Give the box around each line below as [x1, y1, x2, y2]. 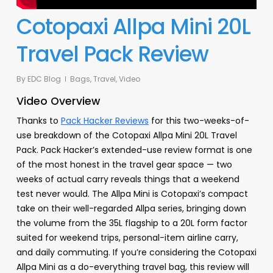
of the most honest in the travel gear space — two [16, 158, 232, 171]
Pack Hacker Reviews [60, 115, 149, 127]
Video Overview [16, 94, 100, 109]
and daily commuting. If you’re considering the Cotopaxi [16, 246, 257, 259]
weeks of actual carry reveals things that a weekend [16, 173, 239, 186]
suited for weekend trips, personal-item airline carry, [16, 232, 238, 244]
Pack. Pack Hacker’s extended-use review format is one [16, 144, 252, 157]
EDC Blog [27, 74, 61, 85]
